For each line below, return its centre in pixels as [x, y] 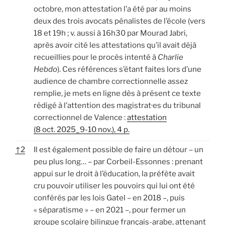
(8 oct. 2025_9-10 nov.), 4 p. [82, 129]
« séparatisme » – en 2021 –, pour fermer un [110, 210]
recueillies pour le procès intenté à [96, 57]
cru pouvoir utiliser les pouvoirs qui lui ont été [114, 186]
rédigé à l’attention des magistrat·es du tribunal [117, 105]
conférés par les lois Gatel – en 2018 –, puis [109, 198]
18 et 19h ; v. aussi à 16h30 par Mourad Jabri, [110, 33]
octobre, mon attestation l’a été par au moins [113, 9]
